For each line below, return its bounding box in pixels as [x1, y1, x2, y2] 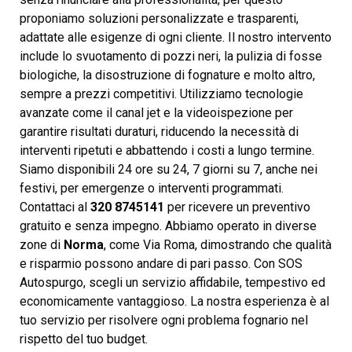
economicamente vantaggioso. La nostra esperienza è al [20, 293, 329, 309]
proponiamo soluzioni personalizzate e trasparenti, [20, 10, 299, 26]
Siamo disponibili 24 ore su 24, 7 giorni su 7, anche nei [20, 161, 317, 177]
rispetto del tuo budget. [20, 331, 148, 346]
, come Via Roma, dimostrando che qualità [104, 236, 332, 252]
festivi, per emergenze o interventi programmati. [20, 180, 284, 196]
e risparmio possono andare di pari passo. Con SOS [20, 255, 302, 271]
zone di [20, 236, 64, 252]
